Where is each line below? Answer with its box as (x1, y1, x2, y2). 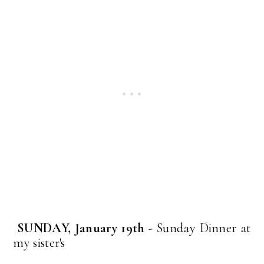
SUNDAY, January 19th (13, 220, 145, 236)
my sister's (13, 235, 65, 250)
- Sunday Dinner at (144, 220, 251, 236)
